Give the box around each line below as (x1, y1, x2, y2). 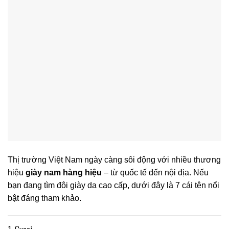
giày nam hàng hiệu (26, 168, 102, 177)
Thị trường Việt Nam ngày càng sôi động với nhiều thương (8, 155, 221, 165)
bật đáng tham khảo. (8, 194, 81, 203)
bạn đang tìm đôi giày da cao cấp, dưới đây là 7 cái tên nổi (8, 181, 219, 190)
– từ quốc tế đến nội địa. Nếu (102, 168, 209, 177)
